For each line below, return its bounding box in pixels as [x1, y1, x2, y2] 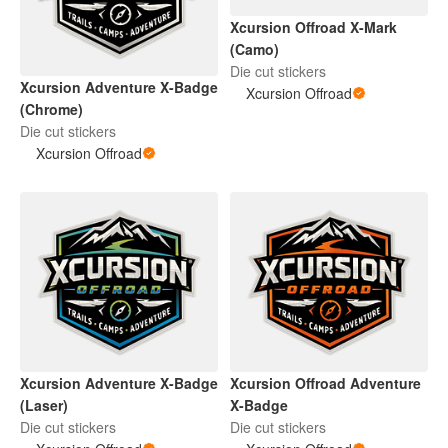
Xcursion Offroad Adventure [230, 373, 421, 394]
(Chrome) [20, 98, 83, 119]
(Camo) [230, 38, 279, 59]
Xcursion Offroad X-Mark [230, 16, 397, 37]
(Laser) [20, 395, 68, 416]
